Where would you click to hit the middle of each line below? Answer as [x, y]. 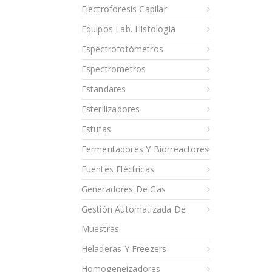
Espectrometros [114, 69]
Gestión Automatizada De [134, 209]
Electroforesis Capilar [124, 8]
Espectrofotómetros [122, 49]
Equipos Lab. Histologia [128, 29]
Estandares [104, 89]
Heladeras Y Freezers [124, 248]
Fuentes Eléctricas [118, 169]
